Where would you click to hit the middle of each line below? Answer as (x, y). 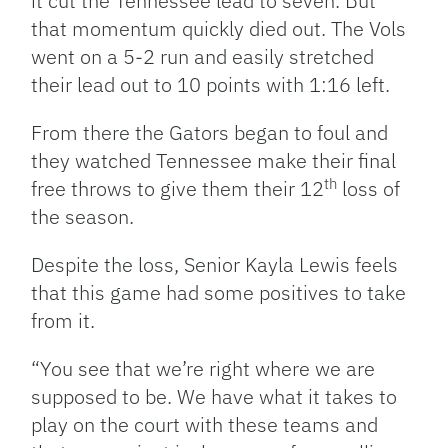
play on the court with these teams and (205, 424)
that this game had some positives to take (219, 292)
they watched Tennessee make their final (214, 160)
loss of (369, 188)
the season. (83, 216)
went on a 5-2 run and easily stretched (203, 56)
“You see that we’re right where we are (203, 368)
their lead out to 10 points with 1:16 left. (211, 84)
